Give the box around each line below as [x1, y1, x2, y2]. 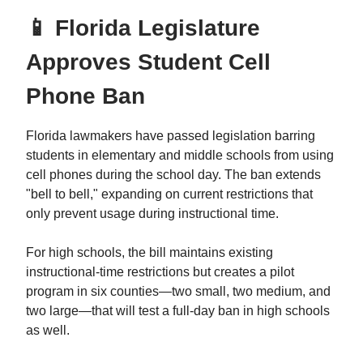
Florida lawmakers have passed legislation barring [26, 129, 315, 143]
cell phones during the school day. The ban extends [26, 168, 321, 182]
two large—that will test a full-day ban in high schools [26, 304, 330, 318]
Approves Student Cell [26, 49, 271, 75]
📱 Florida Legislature [26, 15, 260, 41]
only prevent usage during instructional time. [26, 207, 279, 221]
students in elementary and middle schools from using [26, 148, 334, 163]
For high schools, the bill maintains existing [26, 246, 273, 260]
